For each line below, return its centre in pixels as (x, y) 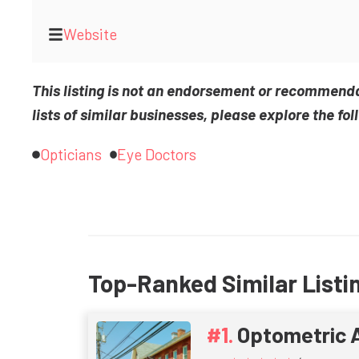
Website (91, 34)
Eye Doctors (157, 155)
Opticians (71, 155)
